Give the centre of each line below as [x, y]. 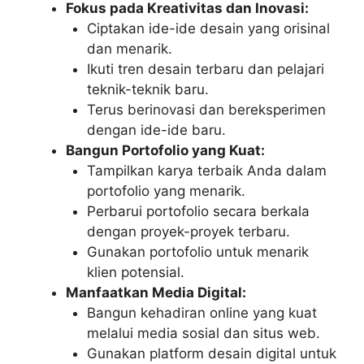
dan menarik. [129, 48]
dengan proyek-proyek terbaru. [188, 231]
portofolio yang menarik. [166, 191]
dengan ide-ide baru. [156, 130]
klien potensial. [135, 272]
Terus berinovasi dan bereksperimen [206, 109]
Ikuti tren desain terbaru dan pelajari [205, 69]
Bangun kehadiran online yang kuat [201, 312]
